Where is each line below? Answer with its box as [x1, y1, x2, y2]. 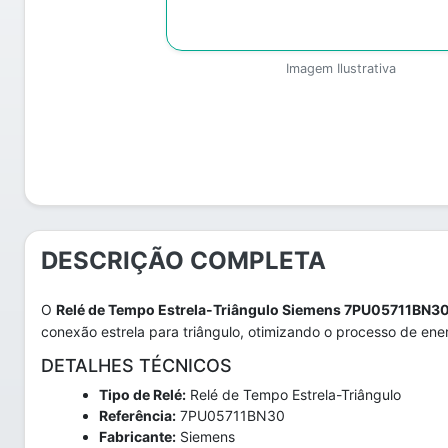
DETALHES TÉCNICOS [41, 355, 232, 376]
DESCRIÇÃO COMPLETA [41, 246, 326, 275]
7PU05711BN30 [176, 407, 285, 424]
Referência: [99, 407, 176, 424]
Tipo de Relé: [99, 386, 186, 403]
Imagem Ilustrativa [285, 61, 396, 76]
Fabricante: [99, 428, 176, 445]
